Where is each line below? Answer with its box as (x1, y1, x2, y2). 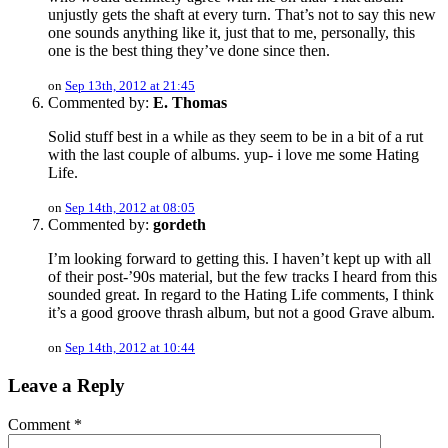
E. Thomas (153, 94, 227, 112)
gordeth (153, 216, 206, 234)
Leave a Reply (8, 374, 125, 396)
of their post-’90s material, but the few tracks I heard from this (48, 268, 437, 286)
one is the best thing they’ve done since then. (48, 42, 330, 60)
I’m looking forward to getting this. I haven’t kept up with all (48, 250, 431, 268)
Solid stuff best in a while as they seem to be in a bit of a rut (48, 128, 423, 146)
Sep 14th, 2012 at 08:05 (65, 200, 195, 216)
